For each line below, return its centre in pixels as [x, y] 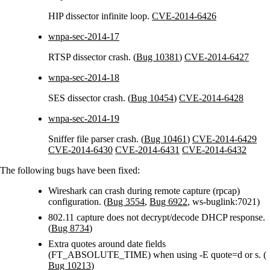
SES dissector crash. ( [89, 98]
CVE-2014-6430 [80, 150]
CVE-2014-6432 [214, 150]
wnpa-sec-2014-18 [84, 78]
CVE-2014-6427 [217, 57]
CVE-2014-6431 [147, 150]
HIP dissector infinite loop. [100, 16]
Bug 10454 [152, 98]
